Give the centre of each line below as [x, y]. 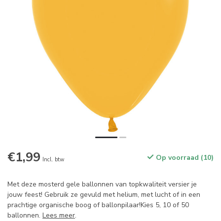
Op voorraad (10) [184, 158]
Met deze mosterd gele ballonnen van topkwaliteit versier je [102, 184]
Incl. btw [53, 160]
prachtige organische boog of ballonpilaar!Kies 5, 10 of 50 [98, 205]
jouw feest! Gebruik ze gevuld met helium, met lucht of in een [104, 195]
